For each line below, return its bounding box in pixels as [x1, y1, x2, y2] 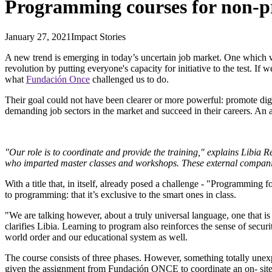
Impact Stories [71, 31, 126, 42]
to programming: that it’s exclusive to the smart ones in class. [5, 189, 236, 200]
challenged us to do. [90, 73, 169, 84]
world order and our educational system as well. [5, 231, 188, 242]
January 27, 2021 [5, 31, 71, 42]
